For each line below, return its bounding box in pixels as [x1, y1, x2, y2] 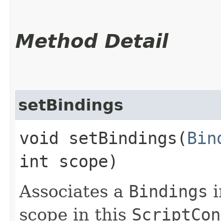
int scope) [19, 151, 118, 171]
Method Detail [15, 30, 168, 52]
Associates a [19, 181, 129, 201]
